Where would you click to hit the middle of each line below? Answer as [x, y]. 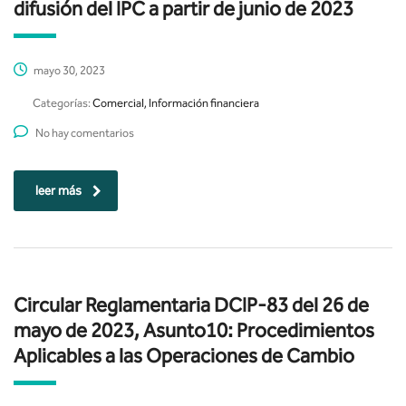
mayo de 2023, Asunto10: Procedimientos [194, 331]
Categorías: [63, 103]
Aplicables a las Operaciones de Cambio [184, 357]
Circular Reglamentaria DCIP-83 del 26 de [191, 306]
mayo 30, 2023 [68, 71]
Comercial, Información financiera [176, 103]
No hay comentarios [85, 133]
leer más [58, 191]
